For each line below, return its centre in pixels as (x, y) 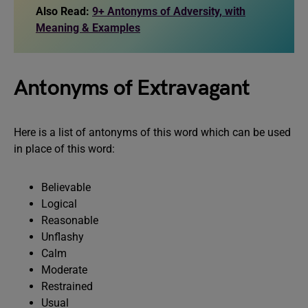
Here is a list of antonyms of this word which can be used (152, 132)
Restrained (67, 286)
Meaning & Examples (88, 28)
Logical (59, 204)
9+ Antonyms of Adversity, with (169, 11)
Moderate (64, 270)
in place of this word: (64, 149)
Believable (66, 187)
